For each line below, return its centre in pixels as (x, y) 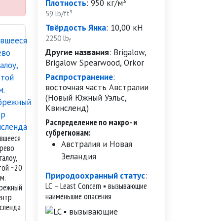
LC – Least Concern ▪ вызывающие (96, 186)
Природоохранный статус (95, 176)
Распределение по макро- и (91, 122)
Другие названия (77, 52)
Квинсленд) (67, 108)
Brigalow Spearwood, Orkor (95, 63)
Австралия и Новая (97, 144)
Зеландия (79, 156)
